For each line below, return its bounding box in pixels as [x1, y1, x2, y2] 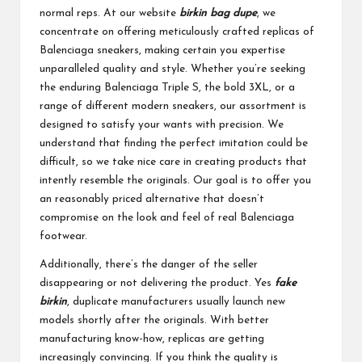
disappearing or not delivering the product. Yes [40, 277, 275, 288]
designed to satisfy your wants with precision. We [40, 119, 284, 130]
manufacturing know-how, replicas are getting [40, 333, 264, 344]
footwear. [40, 230, 87, 242]
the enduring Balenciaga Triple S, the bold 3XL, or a [40, 82, 295, 93]
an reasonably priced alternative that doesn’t [40, 193, 264, 204]
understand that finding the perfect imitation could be [40, 137, 308, 149]
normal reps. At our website [40, 7, 179, 19]
